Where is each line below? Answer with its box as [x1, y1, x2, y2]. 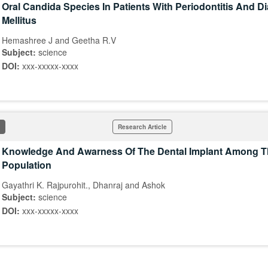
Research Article [118, 123, 167, 131]
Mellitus [2, 13, 36, 27]
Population [2, 158, 51, 172]
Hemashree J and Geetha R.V [2, 34, 116, 46]
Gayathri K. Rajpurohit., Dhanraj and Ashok [2, 179, 165, 191]
